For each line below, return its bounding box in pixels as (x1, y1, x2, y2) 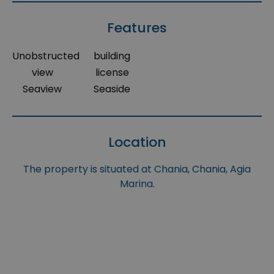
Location (108, 133, 166, 152)
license (95, 65, 129, 80)
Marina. (119, 177, 155, 191)
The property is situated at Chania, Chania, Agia (23, 162, 251, 177)
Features (107, 18, 167, 38)
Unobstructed (12, 49, 80, 64)
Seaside (94, 82, 131, 97)
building (94, 49, 131, 64)
